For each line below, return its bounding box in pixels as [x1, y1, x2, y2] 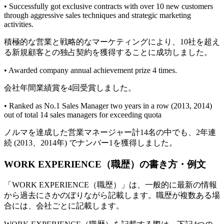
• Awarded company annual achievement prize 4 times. [4, 65, 177, 74]
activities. [4, 19, 33, 28]
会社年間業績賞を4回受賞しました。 [4, 83, 136, 92]
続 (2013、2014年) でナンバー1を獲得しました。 [4, 138, 177, 147]
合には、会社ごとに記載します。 [4, 201, 124, 210]
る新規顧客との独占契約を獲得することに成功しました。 [4, 47, 212, 56]
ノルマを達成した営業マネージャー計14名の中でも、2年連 [4, 127, 216, 136]
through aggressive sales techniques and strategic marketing [4, 10, 191, 19]
